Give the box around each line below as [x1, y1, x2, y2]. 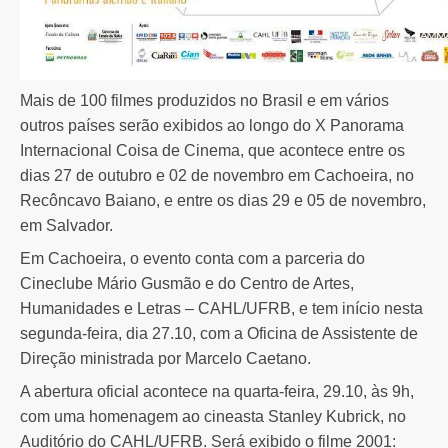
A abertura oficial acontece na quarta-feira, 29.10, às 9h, [20, 382, 414, 400]
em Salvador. [20, 216, 113, 234]
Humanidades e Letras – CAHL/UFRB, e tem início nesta [20, 299, 423, 317]
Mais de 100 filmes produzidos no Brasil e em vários [20, 91, 389, 109]
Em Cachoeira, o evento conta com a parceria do [20, 249, 365, 267]
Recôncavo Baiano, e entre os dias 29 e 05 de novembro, [20, 191, 426, 209]
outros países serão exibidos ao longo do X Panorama [20, 116, 404, 134]
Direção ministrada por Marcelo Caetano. [20, 349, 311, 367]
